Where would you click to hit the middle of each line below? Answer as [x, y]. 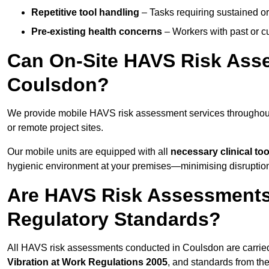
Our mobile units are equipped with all [89, 152]
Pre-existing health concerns [97, 32]
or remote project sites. [55, 128]
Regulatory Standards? [114, 219]
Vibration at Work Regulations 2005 [87, 262]
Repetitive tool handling [85, 13]
